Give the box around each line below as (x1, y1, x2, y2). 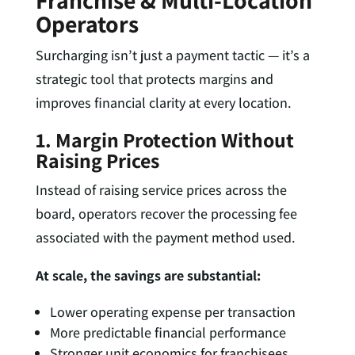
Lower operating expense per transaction (49, 303, 296, 322)
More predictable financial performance (49, 323, 286, 342)
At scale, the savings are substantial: (35, 266, 261, 285)
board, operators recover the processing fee (35, 204, 297, 223)
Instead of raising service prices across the (35, 181, 287, 200)
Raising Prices (35, 147, 159, 174)
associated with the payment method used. (35, 228, 296, 247)
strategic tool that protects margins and (35, 70, 273, 89)
